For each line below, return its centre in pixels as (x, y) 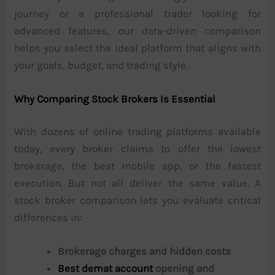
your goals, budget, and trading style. (101, 65)
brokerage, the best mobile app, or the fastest (137, 165)
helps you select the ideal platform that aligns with (137, 48)
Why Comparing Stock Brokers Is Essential (114, 99)
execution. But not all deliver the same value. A (137, 183)
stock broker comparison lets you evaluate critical (137, 200)
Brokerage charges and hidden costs (144, 251)
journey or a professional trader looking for (137, 13)
